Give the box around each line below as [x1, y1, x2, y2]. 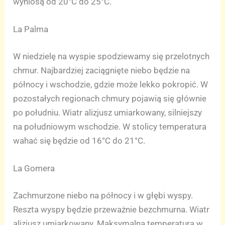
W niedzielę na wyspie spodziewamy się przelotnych [13, 51, 210, 61]
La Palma [13, 24, 49, 35]
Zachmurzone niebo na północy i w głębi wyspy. [13, 190, 193, 200]
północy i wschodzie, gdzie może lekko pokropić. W [13, 79, 208, 89]
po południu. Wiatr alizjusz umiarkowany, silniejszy [13, 107, 202, 118]
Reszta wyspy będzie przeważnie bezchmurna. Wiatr [13, 204, 210, 214]
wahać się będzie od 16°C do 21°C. [13, 135, 146, 146]
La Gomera [13, 163, 55, 174]
